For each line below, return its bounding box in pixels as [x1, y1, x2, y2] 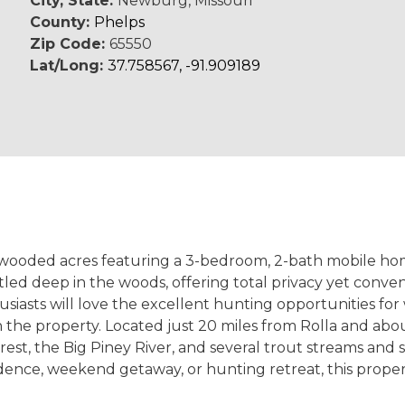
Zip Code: [30, 35, 110, 52]
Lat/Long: [30, 57, 108, 74]
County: [30, 14, 95, 31]
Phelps [94, 14, 146, 31]
